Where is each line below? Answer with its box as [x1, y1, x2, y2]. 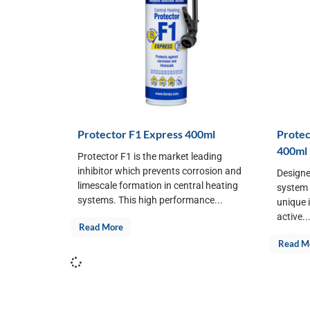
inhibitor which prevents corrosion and [77, 165, 241, 176]
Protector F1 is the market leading [77, 150, 222, 162]
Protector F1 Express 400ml [77, 127, 215, 140]
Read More [79, 221, 123, 232]
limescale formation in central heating [77, 179, 238, 191]
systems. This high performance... [77, 194, 223, 206]
